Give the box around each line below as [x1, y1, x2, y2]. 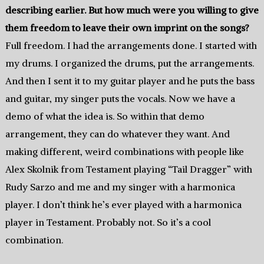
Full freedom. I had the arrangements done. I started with [5, 39, 257, 52]
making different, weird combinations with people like [5, 146, 244, 158]
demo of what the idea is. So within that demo [5, 110, 204, 123]
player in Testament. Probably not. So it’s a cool [5, 216, 211, 229]
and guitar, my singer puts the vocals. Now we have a [5, 93, 235, 105]
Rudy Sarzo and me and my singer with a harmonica [5, 181, 235, 193]
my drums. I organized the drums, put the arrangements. [5, 57, 254, 70]
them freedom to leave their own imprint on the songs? [5, 22, 249, 34]
